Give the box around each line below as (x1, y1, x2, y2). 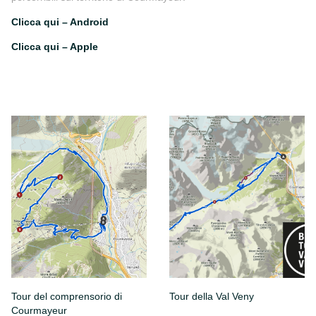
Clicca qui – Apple (11, 41, 98, 52)
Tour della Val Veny (169, 291, 254, 303)
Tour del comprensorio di (11, 291, 122, 303)
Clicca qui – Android (11, 16, 109, 28)
